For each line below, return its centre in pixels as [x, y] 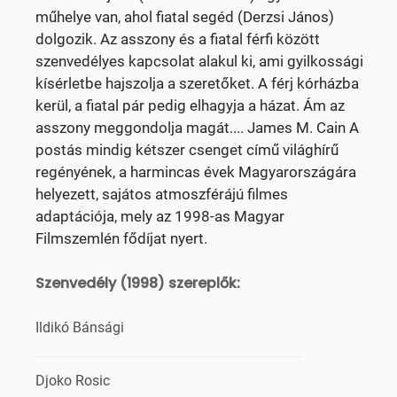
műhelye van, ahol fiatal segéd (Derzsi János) [185, 17]
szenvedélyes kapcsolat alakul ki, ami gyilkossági [199, 61]
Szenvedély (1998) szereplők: [138, 283]
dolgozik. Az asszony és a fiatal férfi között [178, 39]
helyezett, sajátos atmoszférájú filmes [162, 194]
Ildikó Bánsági [80, 327]
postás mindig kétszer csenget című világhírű [187, 150]
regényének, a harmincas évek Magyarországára [196, 172]
